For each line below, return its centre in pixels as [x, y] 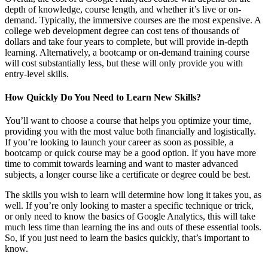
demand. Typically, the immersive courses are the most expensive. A [133, 20]
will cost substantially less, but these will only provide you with [124, 63]
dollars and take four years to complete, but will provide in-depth [127, 41]
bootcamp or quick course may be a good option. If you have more [130, 153]
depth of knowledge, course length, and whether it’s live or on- [123, 9]
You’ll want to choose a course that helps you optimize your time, [128, 121]
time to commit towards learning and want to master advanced [121, 164]
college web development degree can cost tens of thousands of [122, 31]
